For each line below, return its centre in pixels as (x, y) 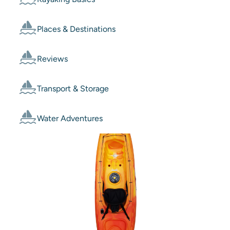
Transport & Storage (73, 89)
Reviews (52, 59)
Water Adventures (70, 119)
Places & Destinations (76, 29)
